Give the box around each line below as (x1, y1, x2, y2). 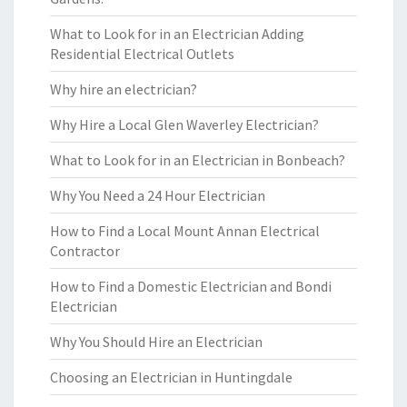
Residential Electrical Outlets (50, 45, 234, 63)
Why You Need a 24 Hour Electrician (50, 186, 265, 204)
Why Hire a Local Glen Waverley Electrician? (50, 115, 319, 134)
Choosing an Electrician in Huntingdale (50, 368, 293, 386)
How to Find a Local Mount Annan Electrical (50, 222, 320, 240)
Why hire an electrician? (50, 80, 197, 98)
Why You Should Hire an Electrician (50, 333, 263, 351)
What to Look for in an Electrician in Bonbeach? (50, 151, 345, 169)
